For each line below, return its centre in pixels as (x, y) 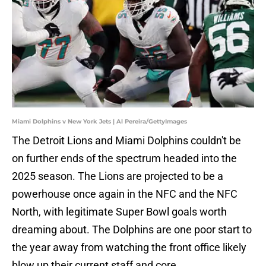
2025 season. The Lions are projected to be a (118, 176)
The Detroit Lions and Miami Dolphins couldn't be (126, 141)
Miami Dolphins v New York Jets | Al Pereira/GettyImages (99, 122)
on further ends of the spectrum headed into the (124, 159)
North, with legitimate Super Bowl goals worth (119, 212)
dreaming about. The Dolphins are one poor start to (132, 230)
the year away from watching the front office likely (129, 248)
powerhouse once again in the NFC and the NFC (125, 194)
